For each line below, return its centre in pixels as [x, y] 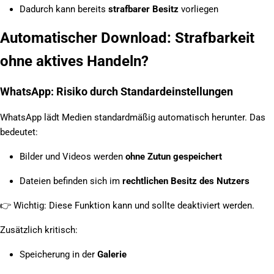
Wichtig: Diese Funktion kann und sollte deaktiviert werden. [133, 205]
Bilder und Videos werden [72, 156]
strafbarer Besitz [143, 9]
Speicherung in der [58, 254]
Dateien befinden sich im [71, 181]
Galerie [112, 254]
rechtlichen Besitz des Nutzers [186, 181]
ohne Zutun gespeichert [174, 156]
